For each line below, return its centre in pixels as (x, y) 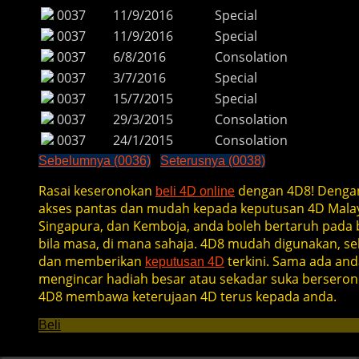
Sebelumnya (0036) (95, 161)
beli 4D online (195, 192)
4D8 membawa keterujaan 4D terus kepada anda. (188, 297)
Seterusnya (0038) (213, 161)
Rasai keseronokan (97, 191)
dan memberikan (92, 262)
